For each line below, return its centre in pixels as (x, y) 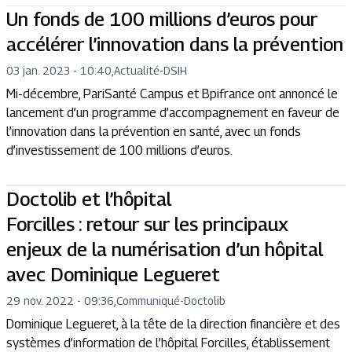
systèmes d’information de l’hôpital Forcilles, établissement (168, 343)
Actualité (137, 70)
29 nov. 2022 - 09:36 (60, 301)
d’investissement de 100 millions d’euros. (119, 150)
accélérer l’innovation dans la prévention (175, 44)
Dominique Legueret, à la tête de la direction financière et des (173, 324)
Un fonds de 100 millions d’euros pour (162, 19)
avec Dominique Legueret (113, 274)
